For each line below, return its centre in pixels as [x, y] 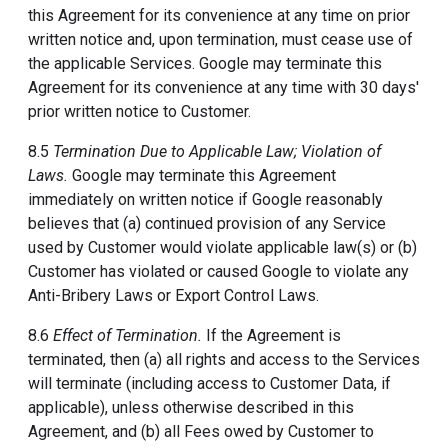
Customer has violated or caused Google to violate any [218, 271]
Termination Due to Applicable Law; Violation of [217, 151]
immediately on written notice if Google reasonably [205, 199]
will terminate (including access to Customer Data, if [209, 383]
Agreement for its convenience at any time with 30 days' [223, 87]
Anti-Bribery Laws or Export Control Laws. [173, 295]
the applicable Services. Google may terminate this [205, 63]
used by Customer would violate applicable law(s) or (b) [222, 247]
